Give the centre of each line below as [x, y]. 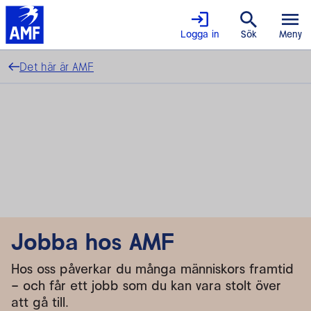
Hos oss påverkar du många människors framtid [152, 269]
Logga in [200, 34]
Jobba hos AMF [93, 241]
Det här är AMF [57, 67]
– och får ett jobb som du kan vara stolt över [146, 285]
